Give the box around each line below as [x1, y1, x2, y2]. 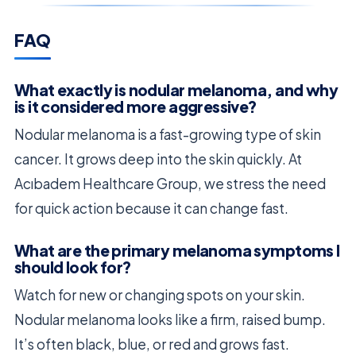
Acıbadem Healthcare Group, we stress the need [14, 174, 326, 192]
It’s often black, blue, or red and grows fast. [14, 335, 289, 353]
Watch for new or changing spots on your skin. [14, 285, 305, 304]
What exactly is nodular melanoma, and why [14, 79, 338, 99]
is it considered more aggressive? [14, 96, 257, 116]
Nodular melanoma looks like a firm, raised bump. [14, 310, 326, 328]
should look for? [14, 257, 131, 277]
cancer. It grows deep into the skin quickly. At [14, 149, 302, 168]
